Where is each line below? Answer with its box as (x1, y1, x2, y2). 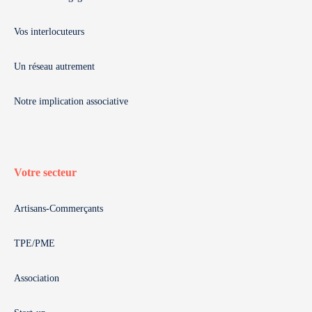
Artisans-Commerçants (14, 203, 103, 214)
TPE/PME (14, 237, 55, 249)
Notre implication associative (14, 95, 128, 107)
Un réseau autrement (14, 61, 95, 72)
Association (14, 272, 59, 283)
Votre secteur (14, 166, 77, 178)
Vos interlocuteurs (14, 26, 84, 37)
